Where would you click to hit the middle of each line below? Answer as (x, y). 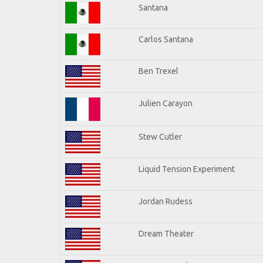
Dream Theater (166, 233)
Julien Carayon (166, 103)
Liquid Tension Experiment (187, 169)
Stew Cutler (160, 136)
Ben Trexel (159, 71)
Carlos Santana (166, 39)
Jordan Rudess (166, 201)
